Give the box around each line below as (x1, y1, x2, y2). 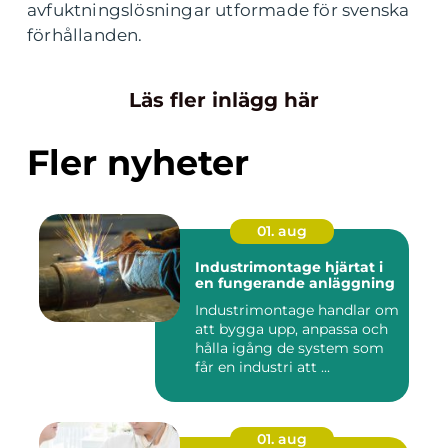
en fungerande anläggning (195, 274, 395, 293)
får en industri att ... (195, 358, 330, 377)
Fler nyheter (27, 141, 249, 185)
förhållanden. (27, 25, 143, 46)
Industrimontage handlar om (195, 301, 399, 320)
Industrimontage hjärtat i (195, 258, 325, 277)
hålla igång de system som (195, 339, 384, 358)
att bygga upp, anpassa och (195, 320, 388, 339)
